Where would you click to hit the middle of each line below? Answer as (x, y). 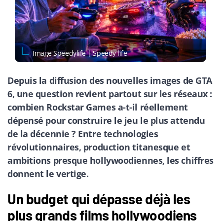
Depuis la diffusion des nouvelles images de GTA (110, 80)
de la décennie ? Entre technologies (83, 133)
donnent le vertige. (48, 173)
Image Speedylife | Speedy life (80, 53)
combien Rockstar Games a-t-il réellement (98, 107)
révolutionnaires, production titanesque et (99, 147)
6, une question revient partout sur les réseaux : (110, 93)
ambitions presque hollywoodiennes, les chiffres (110, 160)
